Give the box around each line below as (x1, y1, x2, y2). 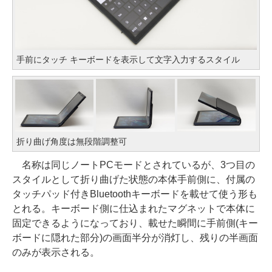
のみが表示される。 (12, 246, 100, 257)
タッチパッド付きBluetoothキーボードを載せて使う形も (12, 188, 257, 199)
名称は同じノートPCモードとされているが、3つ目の (12, 159, 255, 170)
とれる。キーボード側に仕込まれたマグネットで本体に (12, 203, 255, 214)
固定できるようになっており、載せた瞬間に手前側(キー (12, 217, 258, 228)
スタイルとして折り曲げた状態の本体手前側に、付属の (12, 174, 255, 185)
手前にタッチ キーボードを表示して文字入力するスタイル (16, 55, 240, 65)
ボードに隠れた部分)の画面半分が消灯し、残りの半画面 (12, 232, 258, 243)
